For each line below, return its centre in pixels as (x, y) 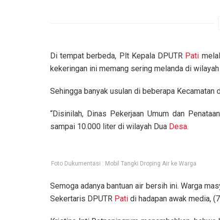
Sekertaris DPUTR (82, 198)
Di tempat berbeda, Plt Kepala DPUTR (118, 55)
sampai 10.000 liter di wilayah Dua (110, 126)
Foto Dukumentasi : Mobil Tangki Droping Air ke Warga (124, 163)
